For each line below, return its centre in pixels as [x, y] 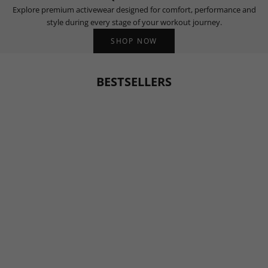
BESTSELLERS [134, 82]
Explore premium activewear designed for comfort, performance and [134, 9]
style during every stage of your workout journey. [134, 22]
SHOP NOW [134, 41]
